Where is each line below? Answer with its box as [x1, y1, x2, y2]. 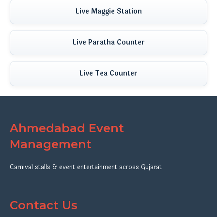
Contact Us [10, 198, 77, 212]
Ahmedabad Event [10, 121, 124, 135]
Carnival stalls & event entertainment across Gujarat [10, 162, 162, 172]
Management [10, 137, 92, 151]
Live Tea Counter [79, 68, 138, 78]
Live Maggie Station [75, 6, 142, 16]
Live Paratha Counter [72, 37, 145, 47]
